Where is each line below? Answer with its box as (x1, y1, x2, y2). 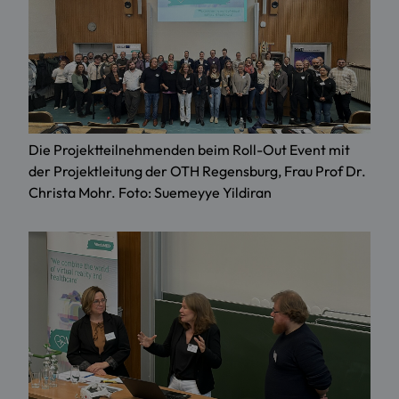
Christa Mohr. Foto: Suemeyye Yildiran (28, 183, 272, 202)
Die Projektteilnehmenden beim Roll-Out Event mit (28, 141, 350, 159)
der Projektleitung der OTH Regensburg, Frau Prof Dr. (28, 162, 366, 181)
